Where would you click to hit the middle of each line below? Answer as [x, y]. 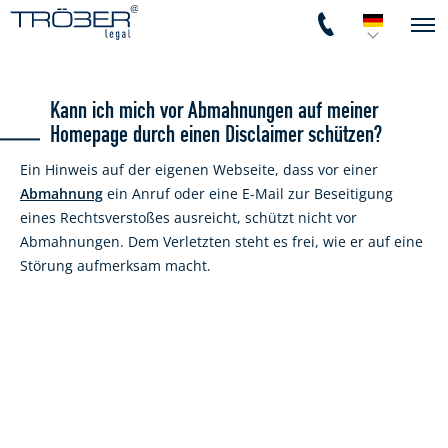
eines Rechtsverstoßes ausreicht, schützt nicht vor [188, 217]
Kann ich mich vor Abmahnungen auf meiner [214, 111]
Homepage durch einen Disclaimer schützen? [216, 135]
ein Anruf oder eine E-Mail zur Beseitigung [248, 193]
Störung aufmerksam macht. [115, 265]
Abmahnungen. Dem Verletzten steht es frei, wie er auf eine [221, 241]
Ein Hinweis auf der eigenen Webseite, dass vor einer [199, 169]
